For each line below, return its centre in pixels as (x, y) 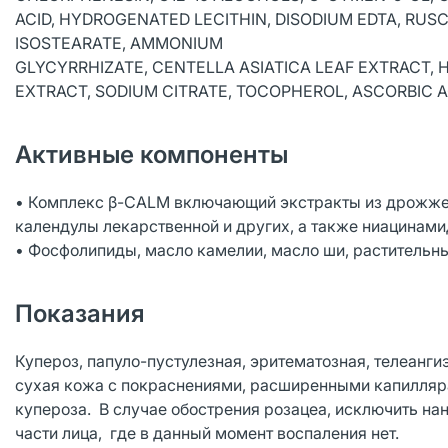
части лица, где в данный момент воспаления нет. (209, 433)
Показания (80, 313)
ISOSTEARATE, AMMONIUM (119, 43)
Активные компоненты (151, 154)
